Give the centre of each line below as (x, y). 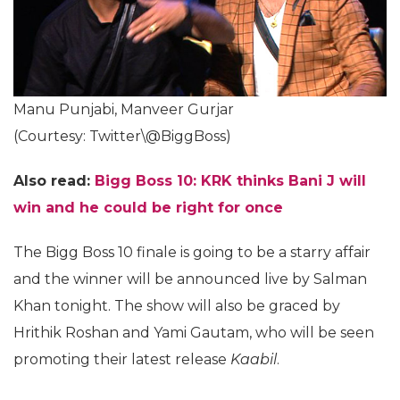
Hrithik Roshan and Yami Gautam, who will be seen (194, 332)
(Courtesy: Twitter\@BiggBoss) (122, 136)
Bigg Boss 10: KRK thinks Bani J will (230, 180)
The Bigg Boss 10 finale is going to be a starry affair (192, 252)
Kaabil (254, 359)
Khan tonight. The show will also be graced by (177, 305)
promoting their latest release (122, 359)
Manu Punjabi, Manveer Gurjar (124, 109)
